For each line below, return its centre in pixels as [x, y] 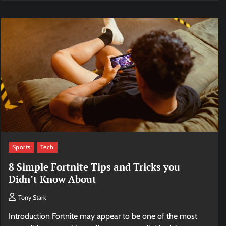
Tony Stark [32, 198]
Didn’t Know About [52, 179]
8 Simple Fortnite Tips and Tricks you [94, 166]
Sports [21, 147]
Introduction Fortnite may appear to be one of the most [103, 216]
